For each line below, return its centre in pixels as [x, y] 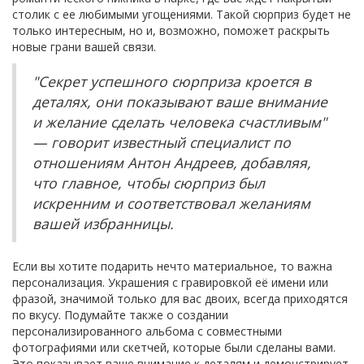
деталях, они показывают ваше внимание [180, 102]
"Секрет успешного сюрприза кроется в [172, 82]
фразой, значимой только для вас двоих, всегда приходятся [180, 299]
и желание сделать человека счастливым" [180, 122]
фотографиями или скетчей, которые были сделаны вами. [174, 348]
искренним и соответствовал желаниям [171, 204]
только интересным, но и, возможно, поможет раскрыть [171, 31]
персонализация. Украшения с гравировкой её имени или [170, 283]
